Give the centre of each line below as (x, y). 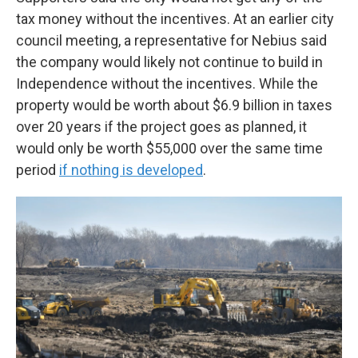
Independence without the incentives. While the (167, 84)
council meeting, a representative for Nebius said (171, 41)
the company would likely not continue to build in (169, 62)
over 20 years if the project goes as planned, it (161, 127)
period (38, 170)
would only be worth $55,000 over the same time (169, 149)
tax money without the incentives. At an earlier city (175, 19)
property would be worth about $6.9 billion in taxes (174, 105)
